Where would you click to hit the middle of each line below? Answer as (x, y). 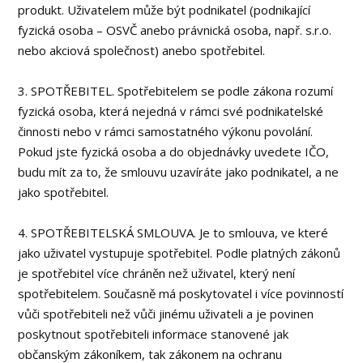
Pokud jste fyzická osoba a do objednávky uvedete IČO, (174, 152)
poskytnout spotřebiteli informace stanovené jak (154, 334)
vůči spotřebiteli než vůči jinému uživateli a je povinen (166, 314)
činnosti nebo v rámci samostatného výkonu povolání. (166, 131)
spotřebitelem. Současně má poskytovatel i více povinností (181, 293)
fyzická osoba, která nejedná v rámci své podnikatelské (171, 111)
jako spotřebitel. (65, 192)
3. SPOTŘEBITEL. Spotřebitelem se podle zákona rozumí (176, 91)
